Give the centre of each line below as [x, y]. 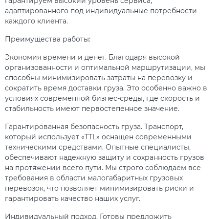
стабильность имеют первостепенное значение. [92, 109]
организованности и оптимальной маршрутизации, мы [105, 68]
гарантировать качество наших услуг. [73, 199]
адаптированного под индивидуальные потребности [101, 11]
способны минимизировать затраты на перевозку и [99, 78]
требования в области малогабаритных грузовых [94, 178]
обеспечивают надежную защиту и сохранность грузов [105, 158]
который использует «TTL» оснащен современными [98, 137]
